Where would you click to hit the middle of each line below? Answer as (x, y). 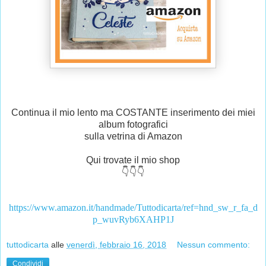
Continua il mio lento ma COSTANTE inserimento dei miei (133, 112)
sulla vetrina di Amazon (133, 136)
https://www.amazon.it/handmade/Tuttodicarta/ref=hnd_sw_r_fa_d (133, 207)
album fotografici (133, 124)
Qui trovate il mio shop (133, 160)
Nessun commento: (214, 245)
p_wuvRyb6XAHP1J (133, 219)
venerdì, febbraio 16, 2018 (116, 245)
